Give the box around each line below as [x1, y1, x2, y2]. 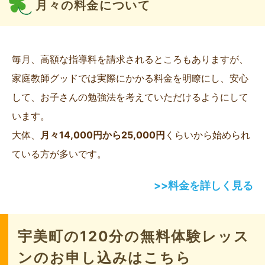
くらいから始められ [165, 129, 250, 141]
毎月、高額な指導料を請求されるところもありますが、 [12, 53, 248, 66]
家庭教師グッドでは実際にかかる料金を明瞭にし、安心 [12, 72, 248, 85]
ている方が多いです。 [12, 148, 106, 160]
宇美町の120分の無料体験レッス [18, 228, 250, 245]
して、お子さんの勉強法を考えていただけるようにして [12, 91, 248, 104]
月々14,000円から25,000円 [40, 129, 165, 141]
